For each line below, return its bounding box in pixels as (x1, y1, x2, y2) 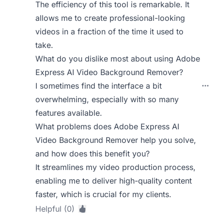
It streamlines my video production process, (35, 162, 196, 172)
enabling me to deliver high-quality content (35, 176, 192, 186)
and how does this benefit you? (35, 149, 150, 158)
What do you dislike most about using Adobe (35, 54, 201, 63)
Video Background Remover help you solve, (35, 135, 197, 145)
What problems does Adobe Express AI (35, 122, 180, 131)
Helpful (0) (35, 204, 75, 214)
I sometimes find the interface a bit (35, 81, 162, 91)
